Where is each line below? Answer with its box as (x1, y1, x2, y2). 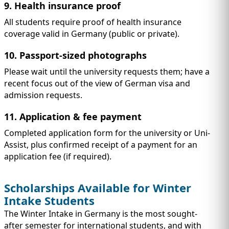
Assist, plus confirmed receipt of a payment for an (4, 139, 197, 151)
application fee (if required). (4, 151, 111, 163)
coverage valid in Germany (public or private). (4, 28, 181, 40)
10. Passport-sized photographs (4, 49, 147, 62)
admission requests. (4, 89, 82, 101)
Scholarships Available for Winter (4, 179, 191, 195)
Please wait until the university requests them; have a (4, 66, 210, 78)
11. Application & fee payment (4, 110, 142, 123)
